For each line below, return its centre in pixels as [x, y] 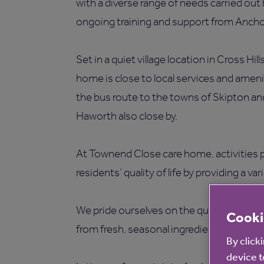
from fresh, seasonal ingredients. [151, 229]
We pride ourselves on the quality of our [167, 210]
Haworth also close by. [126, 116]
